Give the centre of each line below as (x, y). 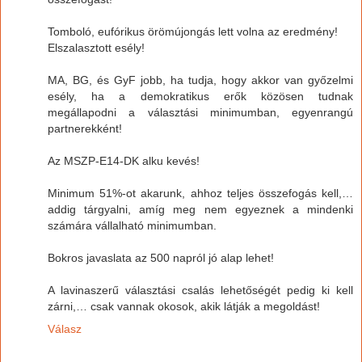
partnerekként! (85, 128)
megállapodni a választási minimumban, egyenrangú (200, 112)
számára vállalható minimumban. (132, 225)
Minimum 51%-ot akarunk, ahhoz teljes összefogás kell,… (200, 193)
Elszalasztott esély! (96, 47)
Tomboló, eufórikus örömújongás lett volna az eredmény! (193, 31)
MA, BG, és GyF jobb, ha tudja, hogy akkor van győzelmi (200, 80)
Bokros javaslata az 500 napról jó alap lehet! (161, 257)
